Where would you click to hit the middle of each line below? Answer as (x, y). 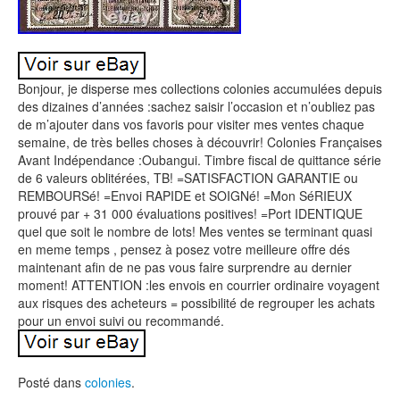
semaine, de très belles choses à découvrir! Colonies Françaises (200, 142)
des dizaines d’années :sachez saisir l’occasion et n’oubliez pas (196, 106)
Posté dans (51, 382)
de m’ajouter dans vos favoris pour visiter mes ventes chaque (191, 124)
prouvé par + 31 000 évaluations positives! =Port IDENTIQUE (190, 213)
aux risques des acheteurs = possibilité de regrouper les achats (196, 303)
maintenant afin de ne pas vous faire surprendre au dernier (185, 267)
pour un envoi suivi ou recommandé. (121, 321)
